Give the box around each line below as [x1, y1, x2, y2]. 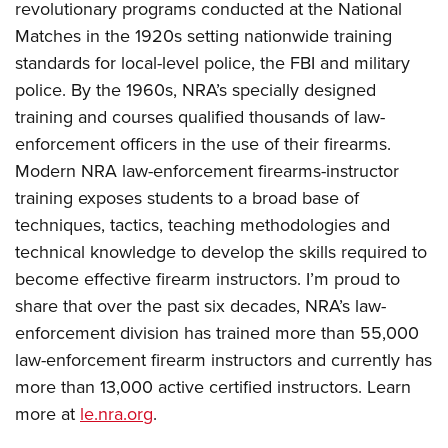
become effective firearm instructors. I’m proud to [15, 266, 400, 293]
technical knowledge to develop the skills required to [15, 239, 427, 266]
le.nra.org [80, 401, 153, 428]
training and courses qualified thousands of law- [15, 104, 385, 131]
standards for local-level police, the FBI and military [15, 50, 410, 77]
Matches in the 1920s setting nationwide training [15, 23, 392, 50]
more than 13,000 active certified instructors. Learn [15, 374, 411, 401]
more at [15, 401, 80, 428]
